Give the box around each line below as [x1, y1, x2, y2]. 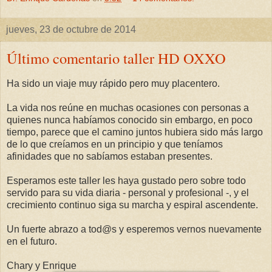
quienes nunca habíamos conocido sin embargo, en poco [7, 114, 253, 125]
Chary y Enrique [7, 260, 76, 271]
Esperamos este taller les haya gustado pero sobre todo [7, 175, 246, 186]
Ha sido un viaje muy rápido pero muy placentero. [7, 78, 220, 89]
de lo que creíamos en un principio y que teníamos [7, 138, 223, 149]
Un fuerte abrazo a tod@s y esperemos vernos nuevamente [7, 223, 262, 234]
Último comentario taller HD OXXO [7, 48, 226, 69]
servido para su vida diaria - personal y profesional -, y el [7, 187, 249, 198]
